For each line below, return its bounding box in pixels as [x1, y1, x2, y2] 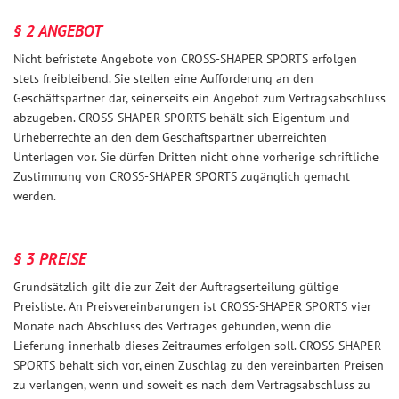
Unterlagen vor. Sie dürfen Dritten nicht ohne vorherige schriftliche [13, 149, 379, 165]
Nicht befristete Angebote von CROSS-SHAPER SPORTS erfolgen [13, 51, 357, 67]
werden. [13, 188, 56, 204]
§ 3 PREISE [13, 248, 86, 269]
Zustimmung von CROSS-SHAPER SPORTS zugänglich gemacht [13, 168, 350, 184]
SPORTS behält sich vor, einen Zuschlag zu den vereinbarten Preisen [13, 357, 384, 373]
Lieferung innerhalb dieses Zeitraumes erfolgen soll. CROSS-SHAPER [13, 338, 381, 354]
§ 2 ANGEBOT [13, 20, 102, 41]
